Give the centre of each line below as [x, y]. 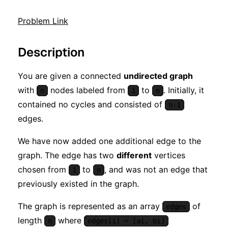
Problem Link [43, 21]
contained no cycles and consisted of [91, 104]
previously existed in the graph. [78, 183]
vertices [168, 155]
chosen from [43, 169]
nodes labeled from [88, 90]
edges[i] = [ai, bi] [126, 221]
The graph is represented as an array [90, 206]
